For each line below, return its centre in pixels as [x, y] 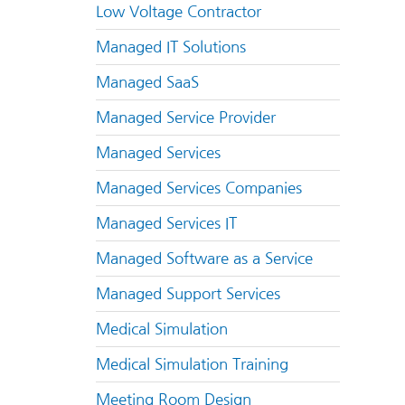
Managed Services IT [166, 223]
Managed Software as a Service [204, 259]
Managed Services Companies [199, 188]
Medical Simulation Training [192, 364]
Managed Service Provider [186, 118]
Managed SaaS [147, 82]
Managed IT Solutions [171, 47]
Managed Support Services [188, 294]
